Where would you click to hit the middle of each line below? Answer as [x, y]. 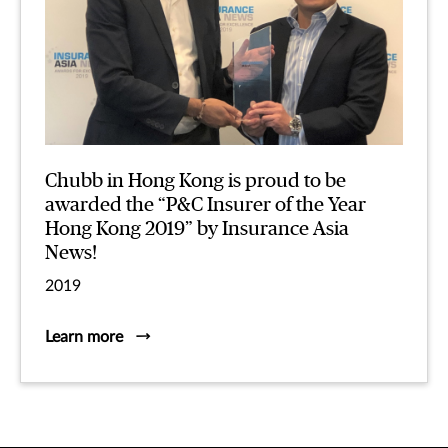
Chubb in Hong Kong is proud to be [195, 181]
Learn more [84, 337]
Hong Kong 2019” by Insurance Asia [197, 229]
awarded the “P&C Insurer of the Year [205, 205]
